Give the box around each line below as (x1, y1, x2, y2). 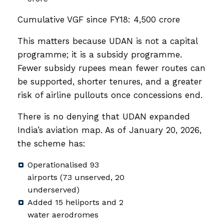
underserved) (27, 184, 79, 194)
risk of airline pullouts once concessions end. (17, 89, 202, 100)
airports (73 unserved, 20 (27, 172, 124, 182)
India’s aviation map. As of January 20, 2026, (17, 124, 201, 135)
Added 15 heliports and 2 (27, 197, 123, 207)
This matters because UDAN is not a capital (17, 35, 197, 46)
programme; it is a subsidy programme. (17, 49, 182, 59)
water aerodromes (27, 209, 98, 219)
